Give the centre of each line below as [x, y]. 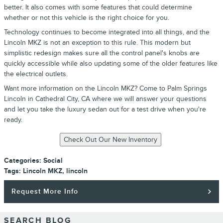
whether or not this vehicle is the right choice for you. [87, 18]
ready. [13, 120]
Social [53, 161]
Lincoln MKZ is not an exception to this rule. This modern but [97, 43]
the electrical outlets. [36, 74]
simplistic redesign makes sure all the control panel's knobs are [102, 53]
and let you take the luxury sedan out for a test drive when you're [105, 109]
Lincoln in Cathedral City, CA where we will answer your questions [105, 99]
